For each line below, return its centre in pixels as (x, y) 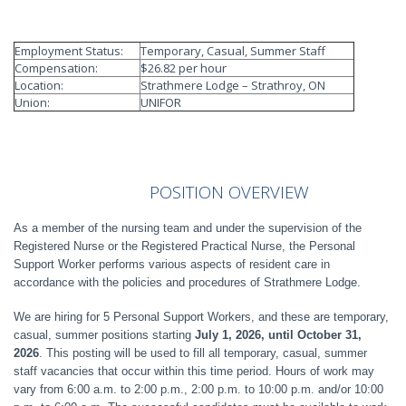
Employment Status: (69, 51)
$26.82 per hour (184, 68)
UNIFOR (161, 102)
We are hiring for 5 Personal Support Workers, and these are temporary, (201, 317)
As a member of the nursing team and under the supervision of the (188, 228)
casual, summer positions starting (104, 335)
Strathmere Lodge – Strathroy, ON (233, 85)
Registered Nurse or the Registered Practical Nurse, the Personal (184, 246)
